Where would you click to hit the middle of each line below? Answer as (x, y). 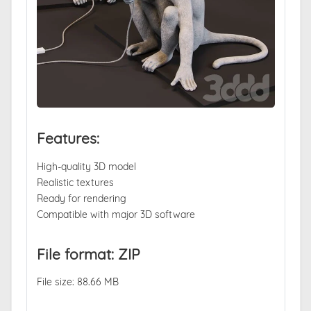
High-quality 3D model (86, 167)
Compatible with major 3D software (116, 215)
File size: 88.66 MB (77, 282)
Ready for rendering (81, 199)
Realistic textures (75, 183)
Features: (68, 138)
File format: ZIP (88, 254)
